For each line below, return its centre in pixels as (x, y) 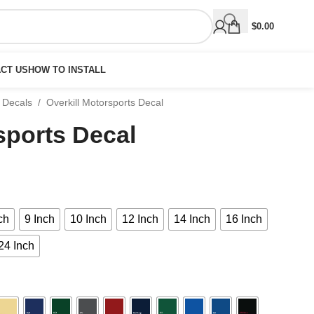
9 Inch (40, 219)
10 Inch (88, 219)
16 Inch (244, 219)
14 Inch (192, 219)
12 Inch (140, 219)
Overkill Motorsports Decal (105, 102)
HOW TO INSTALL (67, 70)
